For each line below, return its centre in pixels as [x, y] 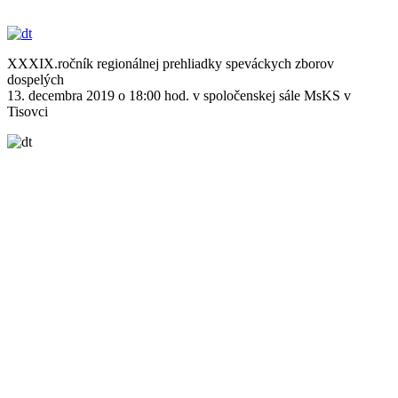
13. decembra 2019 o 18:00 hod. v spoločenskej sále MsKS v [179, 95]
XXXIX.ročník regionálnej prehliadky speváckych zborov [171, 63]
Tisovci [28, 111]
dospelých [36, 79]
